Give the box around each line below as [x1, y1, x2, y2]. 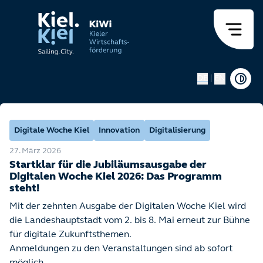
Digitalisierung [149, 126, 205, 135]
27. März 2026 [9, 147, 61, 156]
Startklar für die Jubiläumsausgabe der [9, 160, 207, 171]
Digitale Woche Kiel [14, 126, 89, 135]
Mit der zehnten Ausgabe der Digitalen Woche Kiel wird [9, 202, 246, 211]
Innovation [99, 126, 140, 135]
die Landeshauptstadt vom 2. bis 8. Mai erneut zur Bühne [9, 216, 250, 225]
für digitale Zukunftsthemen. [9, 230, 133, 240]
